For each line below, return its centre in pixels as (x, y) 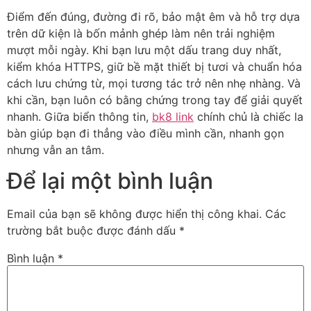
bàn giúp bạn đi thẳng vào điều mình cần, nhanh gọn (145, 133)
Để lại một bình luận (110, 181)
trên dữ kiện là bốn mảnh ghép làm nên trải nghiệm (141, 33)
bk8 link (173, 116)
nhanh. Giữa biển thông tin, (79, 116)
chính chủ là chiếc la (249, 116)
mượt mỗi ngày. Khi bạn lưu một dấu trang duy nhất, (144, 50)
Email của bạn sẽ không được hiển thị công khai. (134, 214)
